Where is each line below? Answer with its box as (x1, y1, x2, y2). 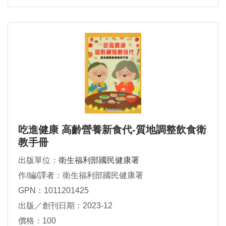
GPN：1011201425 (18, 186, 89, 195)
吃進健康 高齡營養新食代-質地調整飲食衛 (18, 124, 206, 136)
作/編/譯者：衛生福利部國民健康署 (18, 171, 143, 180)
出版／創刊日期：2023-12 (18, 201, 112, 210)
